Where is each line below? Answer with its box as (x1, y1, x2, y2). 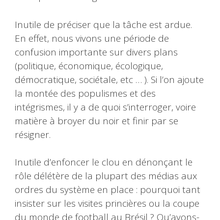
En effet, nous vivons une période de (15, 31, 169, 45)
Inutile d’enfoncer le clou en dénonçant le (15, 156, 192, 169)
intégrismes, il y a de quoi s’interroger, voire (15, 100, 196, 113)
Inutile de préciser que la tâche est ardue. (15, 18, 192, 31)
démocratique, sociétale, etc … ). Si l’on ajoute (15, 73, 204, 86)
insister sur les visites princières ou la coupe (15, 197, 199, 210)
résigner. (15, 128, 51, 141)
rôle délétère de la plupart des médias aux (15, 169, 197, 183)
